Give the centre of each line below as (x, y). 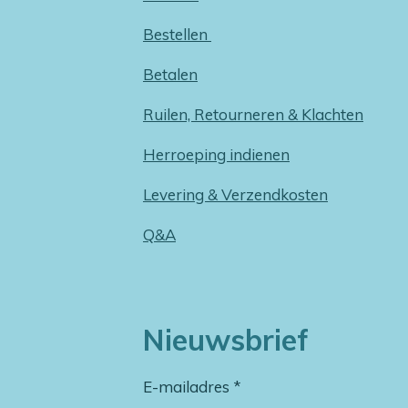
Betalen (170, 74)
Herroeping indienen (216, 154)
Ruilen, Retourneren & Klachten (253, 114)
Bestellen (177, 34)
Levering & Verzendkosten (235, 194)
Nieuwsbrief (226, 339)
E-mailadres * (192, 386)
